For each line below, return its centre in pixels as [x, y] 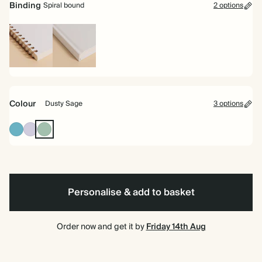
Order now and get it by [101, 227]
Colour [23, 104]
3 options [228, 104]
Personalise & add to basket [131, 192]
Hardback [71, 72]
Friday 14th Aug [176, 227]
